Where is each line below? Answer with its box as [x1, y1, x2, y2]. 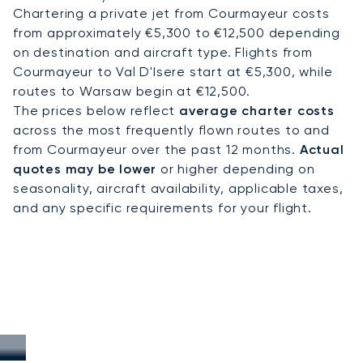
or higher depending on [156, 160, 315, 177]
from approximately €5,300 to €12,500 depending [13, 24, 340, 41]
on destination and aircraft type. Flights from [13, 44, 313, 60]
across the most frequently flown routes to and [13, 122, 330, 138]
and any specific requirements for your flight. [13, 199, 312, 216]
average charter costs [179, 102, 335, 118]
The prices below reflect [13, 102, 179, 118]
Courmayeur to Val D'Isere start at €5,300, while [13, 63, 333, 79]
